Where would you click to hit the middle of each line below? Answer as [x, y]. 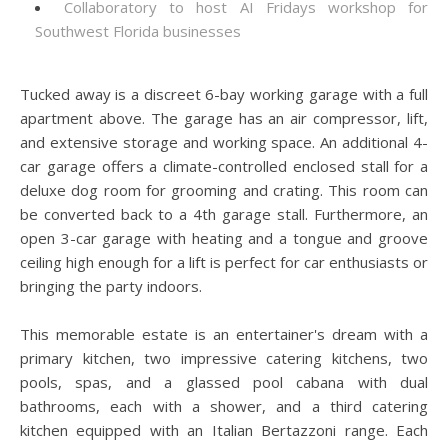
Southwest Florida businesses [138, 31]
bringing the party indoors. [111, 286]
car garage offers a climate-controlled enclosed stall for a [224, 166]
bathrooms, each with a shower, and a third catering [224, 406]
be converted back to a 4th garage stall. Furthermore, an [224, 214]
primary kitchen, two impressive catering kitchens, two [224, 358]
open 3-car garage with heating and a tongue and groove [224, 238]
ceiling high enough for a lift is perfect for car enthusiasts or [224, 262]
